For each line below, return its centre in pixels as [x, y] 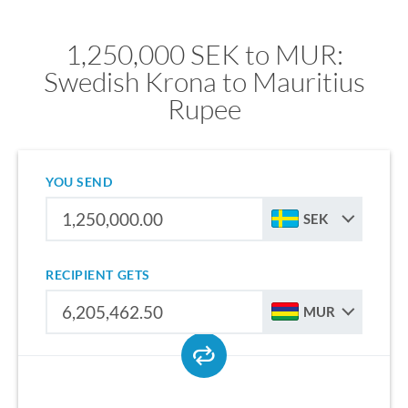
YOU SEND [79, 182]
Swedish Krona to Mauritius [204, 82]
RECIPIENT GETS [98, 275]
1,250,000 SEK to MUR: [204, 54]
